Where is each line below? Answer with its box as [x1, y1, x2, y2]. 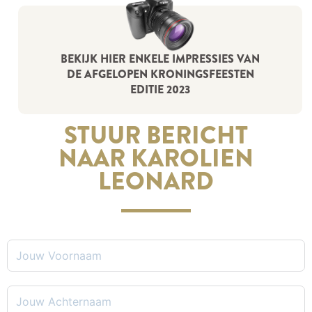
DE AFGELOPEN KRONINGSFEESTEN [66, 65, 254, 82]
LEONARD [98, 163, 214, 198]
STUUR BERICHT [64, 117, 248, 153]
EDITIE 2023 [130, 81, 190, 97]
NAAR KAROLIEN [58, 140, 253, 175]
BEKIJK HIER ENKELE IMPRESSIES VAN [61, 50, 260, 67]
